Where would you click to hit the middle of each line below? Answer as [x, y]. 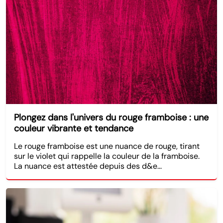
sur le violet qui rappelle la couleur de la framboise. [107, 156]
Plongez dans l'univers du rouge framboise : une [111, 117]
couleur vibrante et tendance [74, 128]
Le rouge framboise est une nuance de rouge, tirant [107, 146]
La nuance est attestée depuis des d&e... [88, 166]
